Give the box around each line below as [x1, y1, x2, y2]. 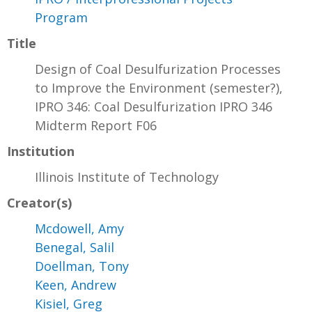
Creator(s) [7, 194, 72, 211]
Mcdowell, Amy [35, 219, 124, 237]
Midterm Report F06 [35, 116, 157, 134]
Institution [7, 142, 75, 159]
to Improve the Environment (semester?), [35, 79, 283, 96]
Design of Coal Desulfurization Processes [35, 60, 281, 77]
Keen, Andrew [35, 276, 116, 293]
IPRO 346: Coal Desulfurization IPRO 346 [35, 97, 272, 115]
